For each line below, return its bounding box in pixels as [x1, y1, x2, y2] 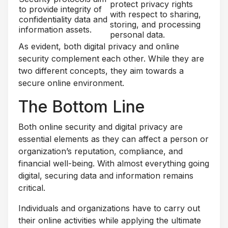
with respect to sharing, [110, 9, 201, 19]
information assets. [19, 24, 92, 35]
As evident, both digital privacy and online [18, 41, 179, 51]
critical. [18, 182, 45, 193]
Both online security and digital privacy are [18, 121, 183, 132]
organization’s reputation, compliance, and [18, 146, 183, 156]
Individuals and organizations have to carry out [18, 203, 200, 213]
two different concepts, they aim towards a [18, 65, 184, 76]
